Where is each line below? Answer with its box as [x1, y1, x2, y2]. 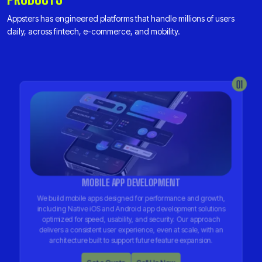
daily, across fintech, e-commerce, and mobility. [7, 26, 180, 36]
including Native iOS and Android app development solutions [37, 204, 225, 213]
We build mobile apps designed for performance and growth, [37, 194, 225, 202]
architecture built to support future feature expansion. [49, 235, 213, 244]
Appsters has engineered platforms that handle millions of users [7, 13, 235, 23]
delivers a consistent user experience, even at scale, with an [39, 225, 223, 234]
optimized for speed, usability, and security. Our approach [42, 215, 220, 223]
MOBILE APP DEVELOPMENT [81, 175, 181, 188]
